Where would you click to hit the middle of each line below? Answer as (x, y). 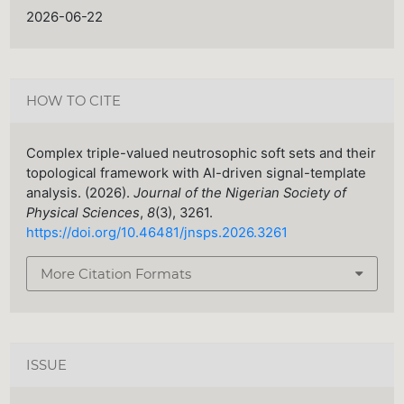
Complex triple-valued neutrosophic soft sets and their (202, 154)
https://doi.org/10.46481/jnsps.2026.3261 (157, 233)
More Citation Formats (116, 274)
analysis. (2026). (80, 193)
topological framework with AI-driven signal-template (197, 174)
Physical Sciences (83, 213)
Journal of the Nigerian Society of (240, 193)
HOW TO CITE (74, 101)
